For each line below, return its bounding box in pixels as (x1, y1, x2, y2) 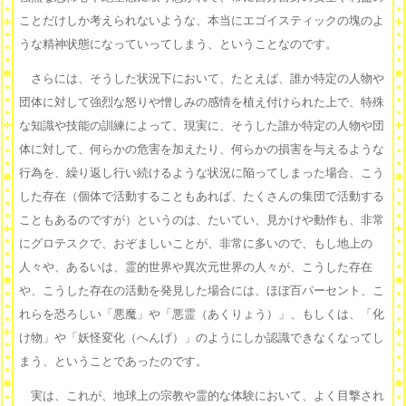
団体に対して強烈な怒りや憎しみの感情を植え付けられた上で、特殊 (19, 95, 384, 110)
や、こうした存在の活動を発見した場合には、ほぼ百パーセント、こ (19, 284, 384, 298)
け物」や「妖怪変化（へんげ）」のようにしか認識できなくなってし (19, 331, 384, 345)
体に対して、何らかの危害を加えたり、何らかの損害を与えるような (19, 142, 384, 157)
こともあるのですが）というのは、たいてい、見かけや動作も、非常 (19, 213, 384, 227)
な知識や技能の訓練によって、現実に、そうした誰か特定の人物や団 (19, 119, 384, 133)
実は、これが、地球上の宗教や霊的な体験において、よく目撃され (19, 389, 384, 403)
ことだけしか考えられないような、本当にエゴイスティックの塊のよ (19, 14, 384, 28)
